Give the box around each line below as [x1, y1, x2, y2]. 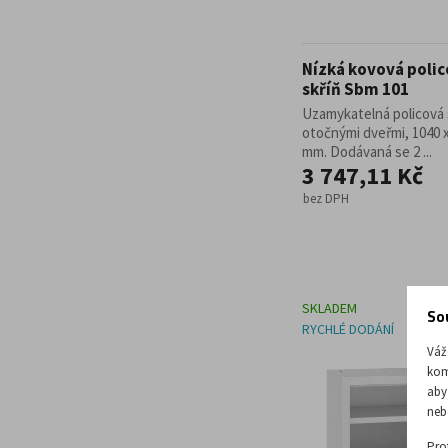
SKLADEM [302, 299, 357, 317]
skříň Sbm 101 [302, 78, 409, 100]
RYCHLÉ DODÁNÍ [302, 320, 394, 338]
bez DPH [303, 190, 349, 207]
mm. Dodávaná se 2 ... [302, 142, 432, 161]
